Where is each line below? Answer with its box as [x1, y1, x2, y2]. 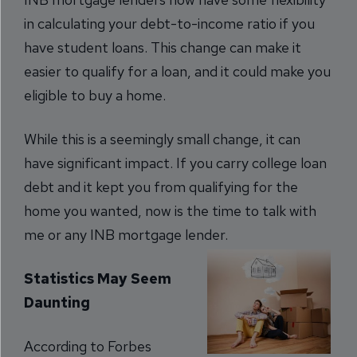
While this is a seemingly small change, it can [24, 130, 300, 148]
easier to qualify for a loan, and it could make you [24, 62, 331, 80]
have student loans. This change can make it [24, 38, 301, 57]
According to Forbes [24, 337, 151, 355]
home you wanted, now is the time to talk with [24, 202, 316, 220]
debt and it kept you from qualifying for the [24, 178, 298, 196]
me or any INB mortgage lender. [24, 226, 228, 244]
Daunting [24, 293, 90, 312]
